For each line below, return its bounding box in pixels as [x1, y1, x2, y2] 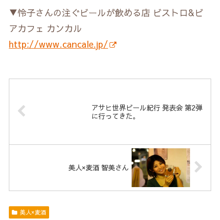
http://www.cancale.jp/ [9, 38, 108, 51]
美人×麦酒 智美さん [68, 163, 129, 173]
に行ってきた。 [91, 110, 140, 121]
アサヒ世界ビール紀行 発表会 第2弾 [91, 102, 203, 112]
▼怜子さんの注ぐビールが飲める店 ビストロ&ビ [9, 6, 203, 19]
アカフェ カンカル [9, 22, 82, 35]
